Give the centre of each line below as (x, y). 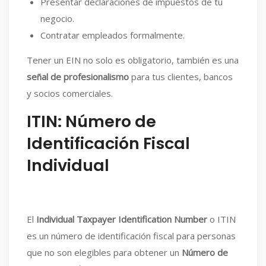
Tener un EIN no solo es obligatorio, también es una (133, 60)
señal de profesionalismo (78, 76)
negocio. (57, 18)
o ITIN (221, 219)
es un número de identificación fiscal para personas (131, 235)
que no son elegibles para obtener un (104, 252)
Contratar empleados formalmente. (112, 35)
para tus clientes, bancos (181, 76)
